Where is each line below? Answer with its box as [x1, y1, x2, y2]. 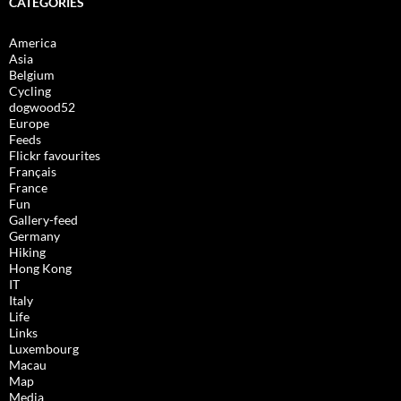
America [9, 34, 56, 50]
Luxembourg [9, 340, 79, 356]
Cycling [9, 82, 51, 98]
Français [9, 163, 56, 179]
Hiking [9, 243, 46, 260]
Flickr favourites [9, 147, 100, 163]
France [9, 179, 47, 195]
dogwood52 [9, 98, 75, 115]
